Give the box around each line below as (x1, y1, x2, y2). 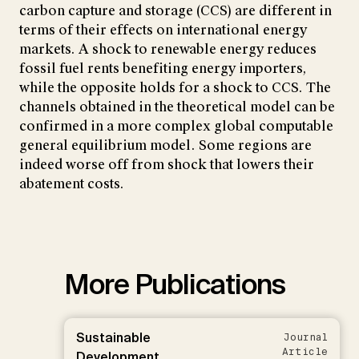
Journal (284, 330, 328, 344)
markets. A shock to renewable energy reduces (19, 40, 317, 58)
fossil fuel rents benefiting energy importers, (19, 59, 306, 77)
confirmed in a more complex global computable (19, 117, 333, 135)
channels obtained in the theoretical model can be (19, 98, 335, 115)
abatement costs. (19, 175, 124, 192)
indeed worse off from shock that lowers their (19, 155, 314, 173)
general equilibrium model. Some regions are (19, 136, 312, 154)
